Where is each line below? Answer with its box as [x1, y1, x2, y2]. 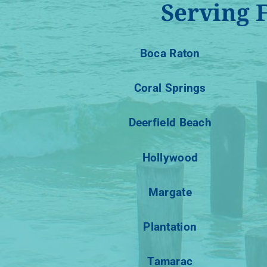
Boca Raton [139, 46, 200, 61]
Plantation [143, 219, 197, 234]
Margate [148, 185, 192, 199]
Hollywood [142, 150, 198, 164]
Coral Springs [133, 81, 206, 95]
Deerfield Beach [128, 116, 212, 130]
